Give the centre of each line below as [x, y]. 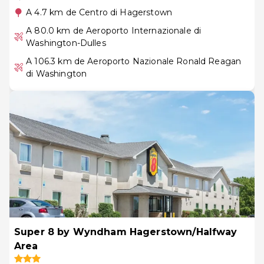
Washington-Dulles [66, 43]
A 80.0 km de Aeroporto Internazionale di [114, 30]
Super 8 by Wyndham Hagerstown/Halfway [126, 232]
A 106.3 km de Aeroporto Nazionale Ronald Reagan [134, 61]
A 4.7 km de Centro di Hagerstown [99, 12]
